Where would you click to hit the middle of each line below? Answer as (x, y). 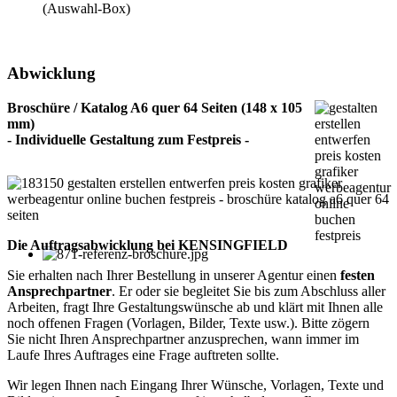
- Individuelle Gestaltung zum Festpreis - (128, 139)
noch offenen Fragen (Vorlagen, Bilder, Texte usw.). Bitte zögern (188, 323)
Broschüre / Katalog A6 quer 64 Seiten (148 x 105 (155, 107)
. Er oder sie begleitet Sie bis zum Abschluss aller (249, 291)
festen (358, 275)
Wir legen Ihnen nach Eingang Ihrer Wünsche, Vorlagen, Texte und (195, 385)
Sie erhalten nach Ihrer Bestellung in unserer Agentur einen (174, 275)
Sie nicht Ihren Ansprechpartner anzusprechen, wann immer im (183, 339)
